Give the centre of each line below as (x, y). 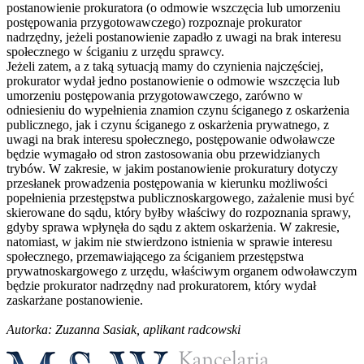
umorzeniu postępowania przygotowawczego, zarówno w (155, 95)
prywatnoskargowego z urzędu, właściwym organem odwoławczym (182, 271)
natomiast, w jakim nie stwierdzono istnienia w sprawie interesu (169, 241)
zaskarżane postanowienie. (75, 300)
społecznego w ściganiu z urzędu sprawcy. (115, 51)
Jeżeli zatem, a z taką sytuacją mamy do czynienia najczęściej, (165, 66)
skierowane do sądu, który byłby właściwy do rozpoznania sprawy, (179, 212)
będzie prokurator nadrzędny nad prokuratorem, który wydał (161, 285)
